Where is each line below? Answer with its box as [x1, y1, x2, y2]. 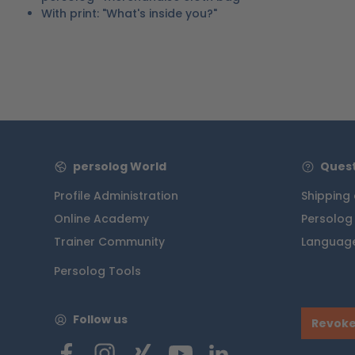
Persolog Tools [54, 263, 141, 279]
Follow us [72, 311, 128, 327]
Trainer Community [54, 234, 165, 250]
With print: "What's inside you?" [41, 6, 217, 21]
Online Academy [54, 211, 149, 227]
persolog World [72, 158, 166, 174]
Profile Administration [54, 188, 178, 204]
